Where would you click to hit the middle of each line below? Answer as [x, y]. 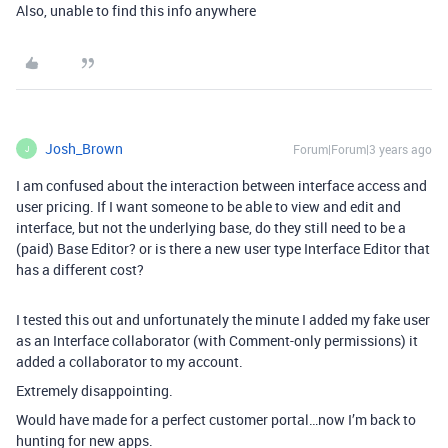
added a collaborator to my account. [129, 362]
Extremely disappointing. [94, 391]
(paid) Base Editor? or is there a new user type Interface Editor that [223, 249]
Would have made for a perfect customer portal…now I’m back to [216, 420]
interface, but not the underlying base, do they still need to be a [211, 228]
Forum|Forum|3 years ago [362, 149]
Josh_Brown [84, 149]
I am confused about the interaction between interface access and [221, 186]
